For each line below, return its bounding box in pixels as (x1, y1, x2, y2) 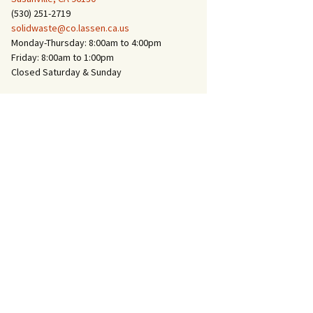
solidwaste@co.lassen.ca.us (11, 22, 129, 34)
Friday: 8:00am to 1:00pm (11, 51, 114, 64)
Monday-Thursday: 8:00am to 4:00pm (11, 36, 161, 49)
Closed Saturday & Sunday (11, 66, 122, 78)
